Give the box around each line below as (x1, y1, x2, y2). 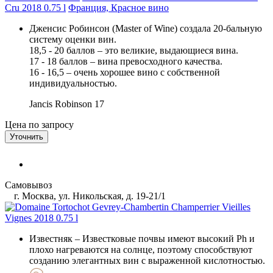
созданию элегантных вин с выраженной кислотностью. (29, 255, 265, 266)
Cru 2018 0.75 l (5, 2, 66, 13)
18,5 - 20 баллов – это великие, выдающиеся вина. (29, 44, 238, 55)
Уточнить (10, 132, 43, 141)
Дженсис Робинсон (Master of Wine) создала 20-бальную (29, 23, 262, 34)
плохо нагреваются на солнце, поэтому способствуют (29, 244, 252, 255)
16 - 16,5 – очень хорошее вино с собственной (29, 66, 220, 77)
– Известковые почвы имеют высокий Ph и (73, 233, 255, 244)
